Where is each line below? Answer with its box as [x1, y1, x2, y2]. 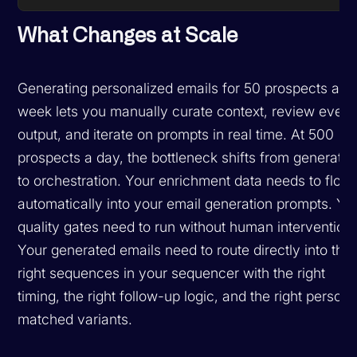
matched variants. [18, 310, 133, 328]
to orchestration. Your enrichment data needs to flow [18, 171, 353, 189]
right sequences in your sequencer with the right [18, 264, 326, 281]
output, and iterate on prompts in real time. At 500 [18, 125, 335, 143]
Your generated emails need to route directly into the [18, 241, 352, 258]
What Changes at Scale [18, 25, 238, 46]
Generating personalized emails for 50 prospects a [18, 79, 340, 96]
